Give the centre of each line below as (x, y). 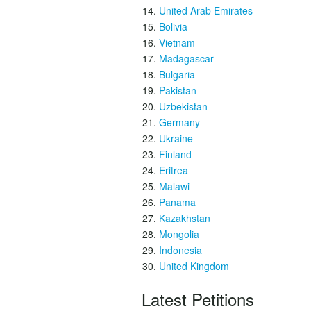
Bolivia (173, 26)
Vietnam (177, 42)
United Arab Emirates (206, 10)
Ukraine (176, 138)
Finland (175, 154)
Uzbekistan (183, 106)
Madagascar (186, 58)
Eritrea (174, 170)
